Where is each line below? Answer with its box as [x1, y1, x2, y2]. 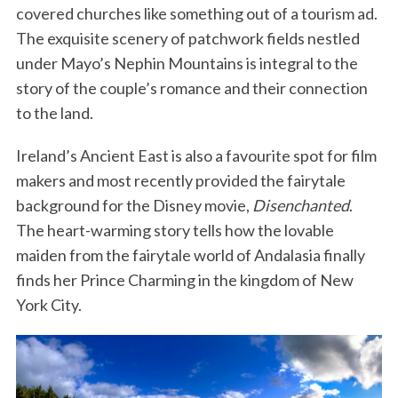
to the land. [15, 103, 93, 123]
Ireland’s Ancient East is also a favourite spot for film [15, 146, 377, 166]
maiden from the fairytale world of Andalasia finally [15, 245, 365, 266]
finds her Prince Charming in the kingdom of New [15, 270, 354, 291]
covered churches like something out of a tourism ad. [15, 4, 378, 24]
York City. [15, 295, 82, 315]
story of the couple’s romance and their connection [15, 78, 368, 99]
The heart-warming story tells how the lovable [15, 220, 334, 241]
